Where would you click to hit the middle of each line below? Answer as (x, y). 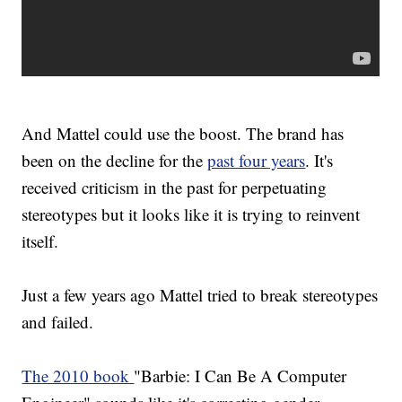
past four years (257, 161)
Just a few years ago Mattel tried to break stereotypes (200, 295)
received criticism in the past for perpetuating (175, 188)
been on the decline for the (115, 161)
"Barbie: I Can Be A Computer (240, 376)
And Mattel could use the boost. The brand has (183, 134)
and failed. (61, 322)
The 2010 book (78, 376)
